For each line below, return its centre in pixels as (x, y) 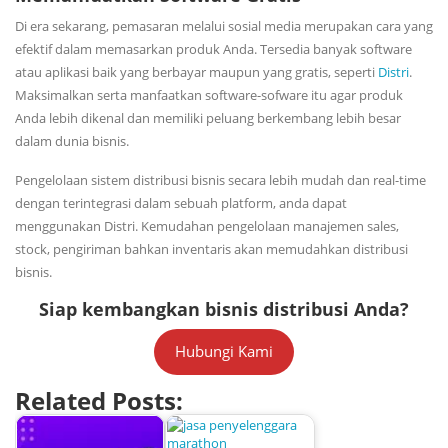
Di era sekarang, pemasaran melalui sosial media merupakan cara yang (224, 25)
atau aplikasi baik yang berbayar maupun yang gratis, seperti (196, 71)
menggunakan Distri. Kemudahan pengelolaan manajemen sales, (207, 225)
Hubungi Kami (224, 351)
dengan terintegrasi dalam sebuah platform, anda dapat (181, 202)
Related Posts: (99, 400)
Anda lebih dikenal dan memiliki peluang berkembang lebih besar (208, 117)
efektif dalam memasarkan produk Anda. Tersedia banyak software (213, 48)
